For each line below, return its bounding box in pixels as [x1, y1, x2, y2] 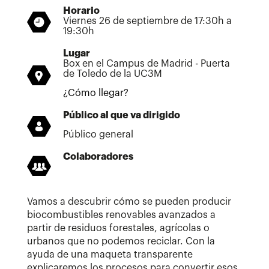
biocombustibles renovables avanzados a [27, 210, 216, 220]
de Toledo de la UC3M [63, 68, 162, 79]
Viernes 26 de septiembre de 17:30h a [63, 16, 232, 26]
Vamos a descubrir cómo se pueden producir [27, 196, 231, 207]
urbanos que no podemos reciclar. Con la [27, 236, 215, 246]
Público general [63, 129, 133, 139]
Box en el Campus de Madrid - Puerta [63, 58, 230, 68]
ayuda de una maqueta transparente [27, 249, 193, 259]
